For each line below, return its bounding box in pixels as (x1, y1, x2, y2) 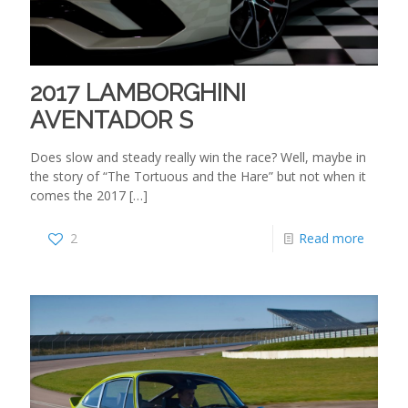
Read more (299, 229, 364, 248)
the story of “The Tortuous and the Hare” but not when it (30, 168, 366, 186)
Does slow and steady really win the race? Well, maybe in (30, 148, 366, 167)
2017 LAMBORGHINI (30, 79, 246, 107)
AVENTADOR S (30, 107, 193, 135)
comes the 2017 (30, 187, 126, 205)
